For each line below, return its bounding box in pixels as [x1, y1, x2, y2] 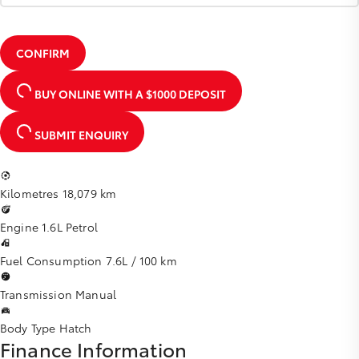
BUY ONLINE [34, 86, 103, 102]
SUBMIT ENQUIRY [32, 127, 128, 143]
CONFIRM [16, 45, 70, 61]
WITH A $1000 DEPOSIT [103, 86, 226, 102]
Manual [75, 286, 117, 302]
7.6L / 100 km [105, 252, 177, 268]
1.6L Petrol [42, 219, 98, 235]
